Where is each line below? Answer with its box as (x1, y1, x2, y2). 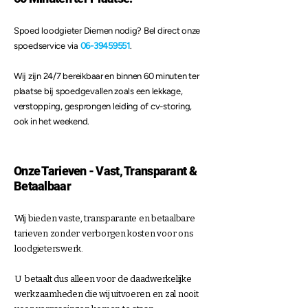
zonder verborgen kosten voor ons (49, 228, 194, 239)
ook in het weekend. (14, 116, 90, 126)
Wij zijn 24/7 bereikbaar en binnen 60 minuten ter (14, 71, 199, 81)
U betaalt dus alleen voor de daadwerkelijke (14, 274, 192, 284)
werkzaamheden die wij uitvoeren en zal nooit (14, 289, 199, 299)
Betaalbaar (14, 179, 71, 193)
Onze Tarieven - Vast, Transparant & (14, 164, 197, 178)
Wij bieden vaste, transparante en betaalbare (14, 213, 195, 223)
